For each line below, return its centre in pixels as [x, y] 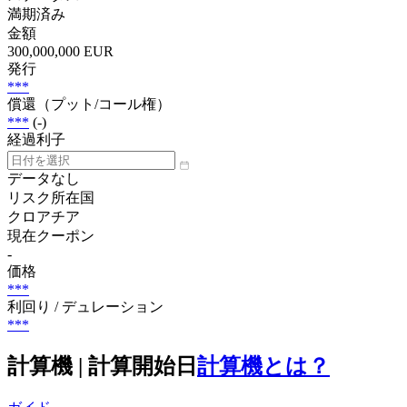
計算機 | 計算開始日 [102, 366]
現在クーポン [51, 235]
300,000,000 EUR [60, 51]
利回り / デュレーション [85, 306]
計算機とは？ [263, 366]
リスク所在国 [51, 197]
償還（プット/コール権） [89, 104]
